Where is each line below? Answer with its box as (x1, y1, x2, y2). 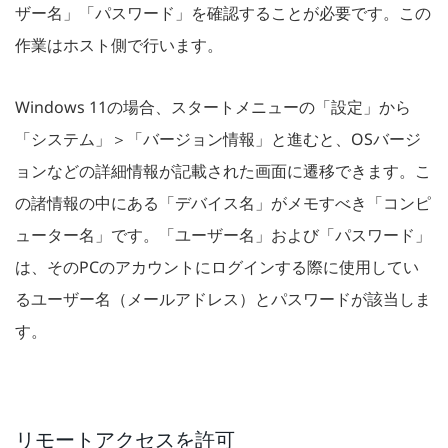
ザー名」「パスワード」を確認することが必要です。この (15, 2, 431, 25)
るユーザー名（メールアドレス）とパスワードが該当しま (15, 288, 431, 311)
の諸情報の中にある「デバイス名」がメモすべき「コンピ (15, 192, 431, 215)
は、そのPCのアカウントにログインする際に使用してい (15, 256, 419, 279)
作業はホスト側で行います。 (15, 34, 223, 57)
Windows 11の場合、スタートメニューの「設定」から (15, 96, 411, 119)
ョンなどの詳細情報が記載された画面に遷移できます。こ (15, 160, 431, 183)
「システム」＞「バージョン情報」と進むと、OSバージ (15, 128, 421, 151)
